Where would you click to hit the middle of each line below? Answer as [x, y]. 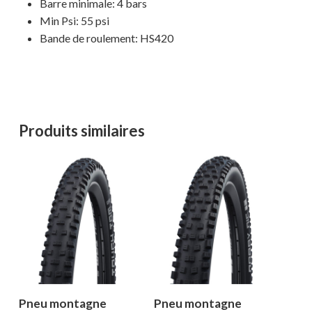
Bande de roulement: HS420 [106, 38]
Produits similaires [81, 131]
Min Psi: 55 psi [74, 21]
